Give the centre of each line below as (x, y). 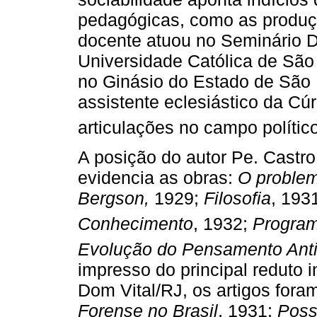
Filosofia (237, 198)
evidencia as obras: (158, 177)
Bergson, (114, 198)
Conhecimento (136, 223)
